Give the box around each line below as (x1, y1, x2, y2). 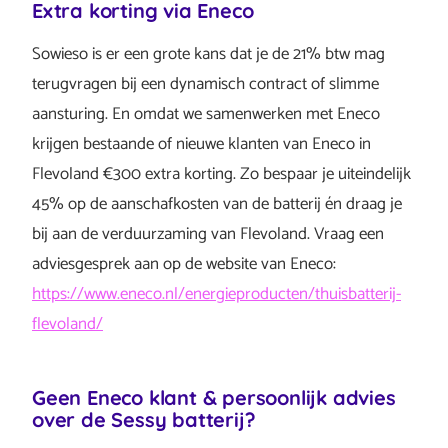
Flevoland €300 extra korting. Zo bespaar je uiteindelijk (32, 160, 411, 188)
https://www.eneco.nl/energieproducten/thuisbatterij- (32, 280, 401, 308)
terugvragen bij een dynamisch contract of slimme (32, 70, 379, 98)
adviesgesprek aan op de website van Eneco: (32, 250, 336, 278)
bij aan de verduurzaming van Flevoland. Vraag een (32, 220, 384, 248)
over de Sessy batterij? (32, 407, 256, 432)
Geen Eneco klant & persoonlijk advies (32, 385, 396, 410)
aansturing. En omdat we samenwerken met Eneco (32, 100, 380, 128)
